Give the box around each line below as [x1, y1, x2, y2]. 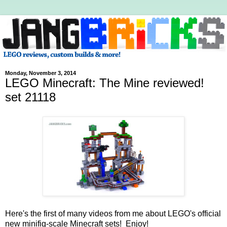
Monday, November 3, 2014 [5, 70, 76, 77]
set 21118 [5, 90, 56, 104]
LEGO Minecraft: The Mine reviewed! [5, 76, 204, 90]
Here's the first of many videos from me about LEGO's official [5, 209, 221, 218]
